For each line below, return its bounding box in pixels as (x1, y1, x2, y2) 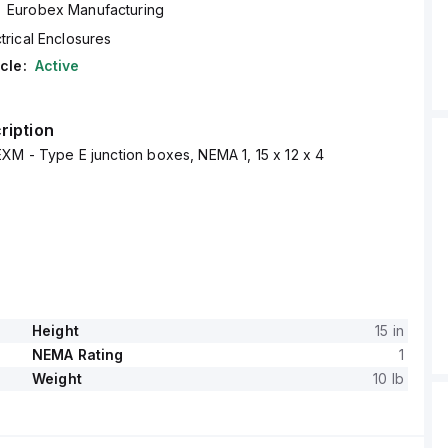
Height (31, 322, 79, 339)
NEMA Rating (31, 346, 124, 363)
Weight (31, 370, 82, 387)
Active (34, 57, 80, 74)
